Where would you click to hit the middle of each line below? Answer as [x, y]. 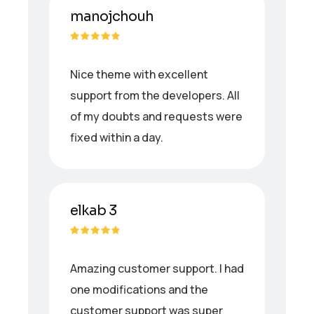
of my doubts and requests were [156, 116]
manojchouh [112, 16]
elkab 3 [93, 210]
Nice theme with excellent [139, 74]
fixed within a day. [117, 137]
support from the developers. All [155, 95]
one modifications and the [139, 289]
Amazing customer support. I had [157, 268]
